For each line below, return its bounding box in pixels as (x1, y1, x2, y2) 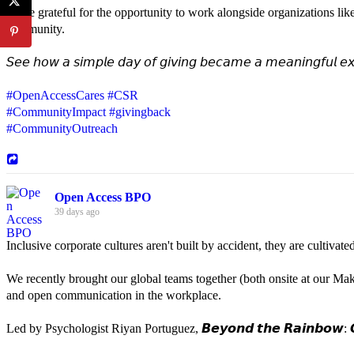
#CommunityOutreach (6, 121, 118, 135)
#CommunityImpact (6, 104, 106, 119)
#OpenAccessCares (6, 88, 104, 102)
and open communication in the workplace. (6, 288, 221, 302)
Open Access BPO (55, 190, 151, 204)
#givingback (109, 104, 171, 119)
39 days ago (55, 205, 100, 217)
